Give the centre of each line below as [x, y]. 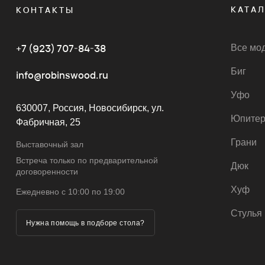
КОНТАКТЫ [45, 10]
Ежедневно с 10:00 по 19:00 [70, 191]
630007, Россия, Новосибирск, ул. [90, 108]
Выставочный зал [49, 144]
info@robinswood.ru [62, 75]
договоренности [47, 172]
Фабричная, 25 [48, 122]
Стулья [246, 213]
